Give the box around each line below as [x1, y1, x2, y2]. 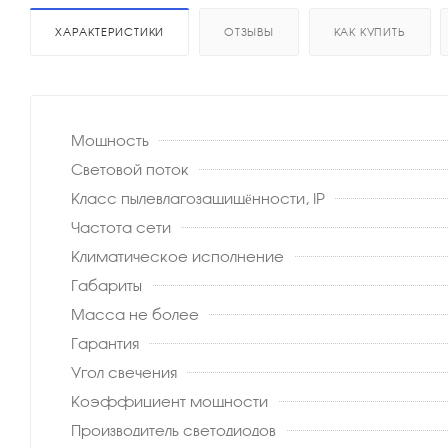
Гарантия [71, 334, 139, 352]
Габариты [71, 276, 142, 294]
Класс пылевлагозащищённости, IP [71, 189, 325, 207]
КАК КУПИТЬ [333, 25, 406, 38]
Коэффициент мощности [71, 392, 268, 410]
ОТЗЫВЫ [224, 25, 274, 38]
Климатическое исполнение [71, 247, 284, 265]
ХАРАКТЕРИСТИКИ [55, 25, 165, 38]
